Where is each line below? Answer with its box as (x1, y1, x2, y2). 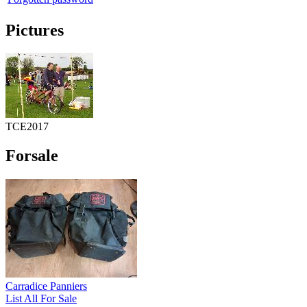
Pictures (5, 21, 64, 39)
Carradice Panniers (5, 280, 87, 293)
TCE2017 (5, 121, 49, 133)
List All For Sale (5, 293, 77, 305)
